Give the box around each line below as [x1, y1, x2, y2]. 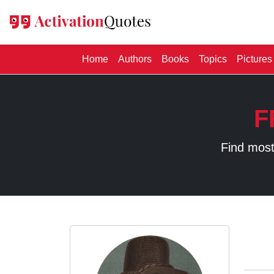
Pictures [237, 54, 272, 64]
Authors [118, 54, 152, 64]
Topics [199, 54, 227, 64]
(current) [108, 53, 144, 64]
